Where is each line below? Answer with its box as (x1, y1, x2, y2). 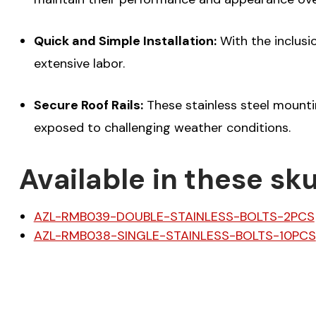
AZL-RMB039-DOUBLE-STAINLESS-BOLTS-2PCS (33, 207, 315, 225)
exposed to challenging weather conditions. (33, 119, 291, 136)
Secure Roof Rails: (33, 96, 143, 114)
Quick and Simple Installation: (33, 32, 217, 49)
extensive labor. (33, 54, 125, 72)
